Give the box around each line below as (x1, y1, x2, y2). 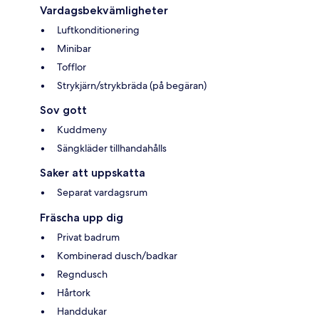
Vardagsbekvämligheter (40, 3, 168, 17)
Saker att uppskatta (40, 165, 145, 179)
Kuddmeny (57, 122, 107, 136)
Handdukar (57, 304, 107, 318)
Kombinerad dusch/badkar (57, 249, 177, 262)
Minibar (57, 41, 91, 55)
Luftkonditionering (57, 23, 140, 36)
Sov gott (40, 103, 87, 117)
